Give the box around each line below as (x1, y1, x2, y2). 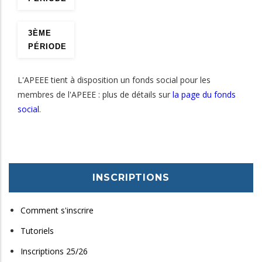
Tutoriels (20, 225, 54, 236)
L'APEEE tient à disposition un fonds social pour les (18, 74, 211, 86)
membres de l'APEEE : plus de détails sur (18, 89, 173, 101)
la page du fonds (173, 89, 236, 101)
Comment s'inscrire (20, 204, 94, 216)
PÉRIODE (28, 42, 67, 51)
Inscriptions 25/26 (20, 245, 88, 257)
